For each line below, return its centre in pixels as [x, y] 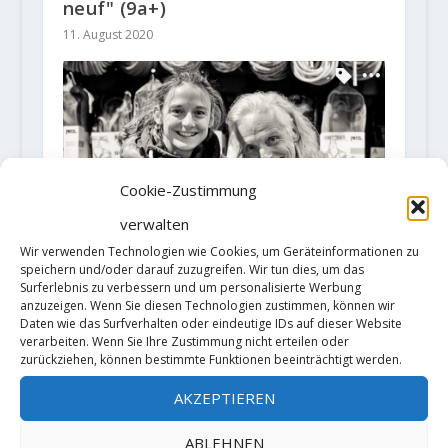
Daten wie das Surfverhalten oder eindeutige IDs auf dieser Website [211, 323]
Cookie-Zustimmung [188, 189]
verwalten [154, 223]
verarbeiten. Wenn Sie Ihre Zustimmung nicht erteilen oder [184, 341]
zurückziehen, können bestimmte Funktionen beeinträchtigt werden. [211, 359]
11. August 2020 [107, 35]
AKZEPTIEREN [224, 398]
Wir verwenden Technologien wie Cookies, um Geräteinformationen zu [219, 251]
